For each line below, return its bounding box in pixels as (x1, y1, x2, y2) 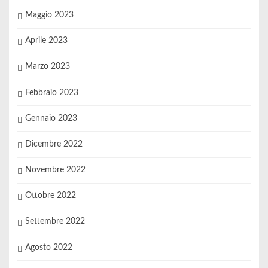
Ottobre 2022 (25, 191, 76, 200)
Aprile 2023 (25, 36, 68, 45)
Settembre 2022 (25, 217, 85, 226)
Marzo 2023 (25, 62, 70, 71)
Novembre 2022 (25, 166, 86, 175)
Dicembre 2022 (25, 139, 83, 148)
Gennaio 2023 (25, 114, 77, 123)
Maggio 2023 (25, 10, 74, 19)
